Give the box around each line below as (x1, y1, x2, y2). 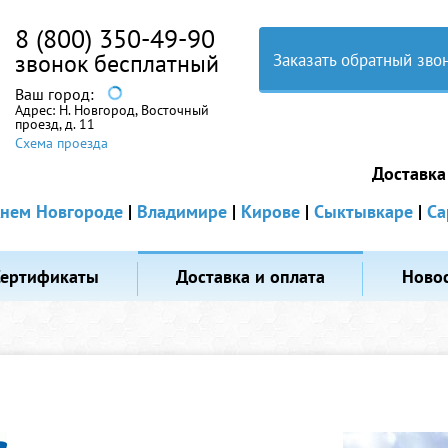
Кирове (240, 200, 300, 223)
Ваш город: (15, 84, 98, 104)
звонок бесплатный (15, 48, 219, 79)
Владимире (136, 200, 227, 223)
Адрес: (15, 101, 59, 119)
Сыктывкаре (313, 200, 413, 223)
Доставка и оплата (176, 265, 326, 288)
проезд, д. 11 (15, 115, 95, 133)
